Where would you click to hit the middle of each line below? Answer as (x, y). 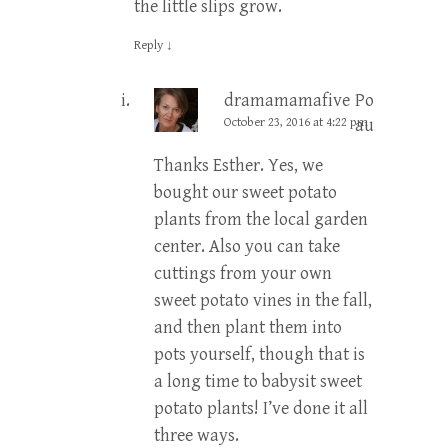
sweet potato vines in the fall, (263, 301)
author (380, 126)
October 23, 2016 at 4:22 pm (296, 123)
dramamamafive (287, 101)
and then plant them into (248, 328)
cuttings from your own (243, 274)
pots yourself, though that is (259, 355)
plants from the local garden (261, 220)
